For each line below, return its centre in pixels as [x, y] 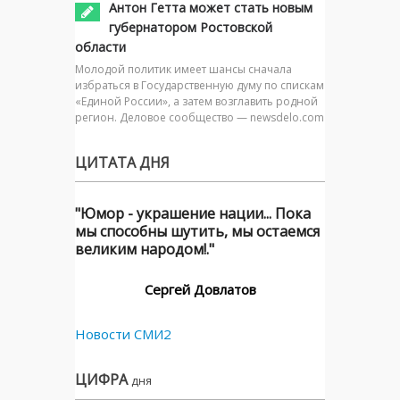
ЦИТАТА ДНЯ [122, 163]
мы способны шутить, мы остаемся [197, 232]
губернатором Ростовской [191, 28]
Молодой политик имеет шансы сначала [183, 70]
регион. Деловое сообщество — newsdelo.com [200, 118]
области [100, 47]
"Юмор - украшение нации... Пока [193, 214]
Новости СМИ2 [123, 334]
